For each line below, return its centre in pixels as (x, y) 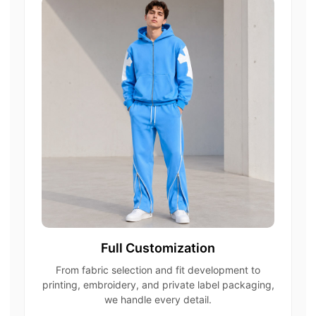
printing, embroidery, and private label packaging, (158, 285)
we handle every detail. (158, 300)
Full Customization (158, 248)
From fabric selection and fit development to (158, 270)
